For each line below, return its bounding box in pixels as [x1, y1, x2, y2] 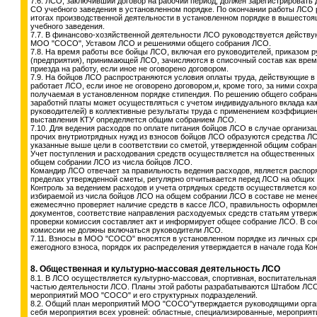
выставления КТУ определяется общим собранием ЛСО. [30, 115, 236, 124]
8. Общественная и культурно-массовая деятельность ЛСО [30, 264, 280, 274]
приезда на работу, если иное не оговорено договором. [30, 64, 229, 73]
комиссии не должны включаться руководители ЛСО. [30, 226, 223, 234]
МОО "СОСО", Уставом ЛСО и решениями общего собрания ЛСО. [30, 39, 271, 47]
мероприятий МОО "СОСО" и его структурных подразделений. [30, 291, 258, 299]
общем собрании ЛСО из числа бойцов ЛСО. [30, 158, 192, 166]
